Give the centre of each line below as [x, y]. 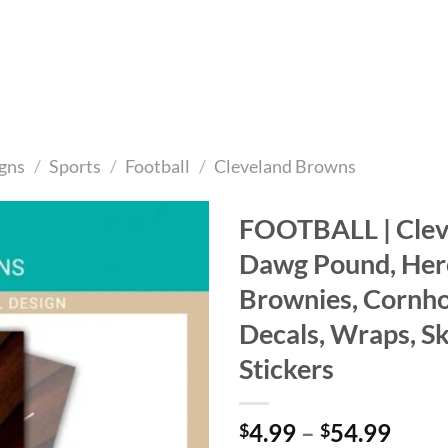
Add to [170, 269]
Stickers [286, 368]
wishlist [170, 287]
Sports [75, 165]
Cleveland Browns [285, 165]
